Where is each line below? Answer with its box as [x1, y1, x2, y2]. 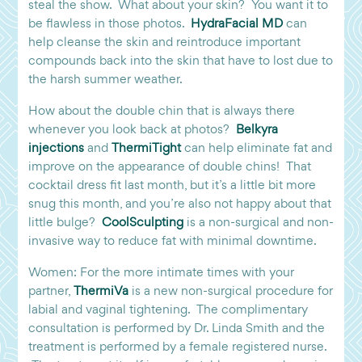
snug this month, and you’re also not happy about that [27, 198, 331, 210]
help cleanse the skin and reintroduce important [27, 36, 301, 48]
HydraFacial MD [190, 18, 283, 30]
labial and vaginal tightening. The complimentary [27, 304, 308, 316]
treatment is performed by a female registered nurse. [27, 341, 326, 353]
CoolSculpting [101, 217, 183, 229]
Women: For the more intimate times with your [27, 267, 294, 279]
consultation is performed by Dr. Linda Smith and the [27, 322, 325, 335]
